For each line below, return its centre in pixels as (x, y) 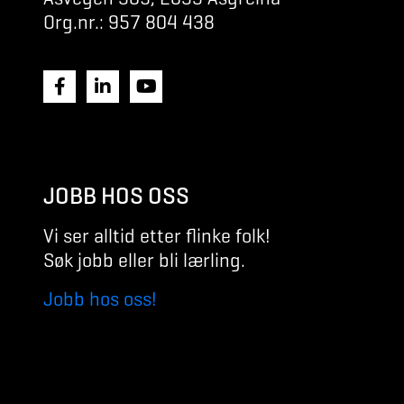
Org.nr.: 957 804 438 (129, 22)
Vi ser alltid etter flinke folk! (157, 235)
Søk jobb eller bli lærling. (144, 260)
